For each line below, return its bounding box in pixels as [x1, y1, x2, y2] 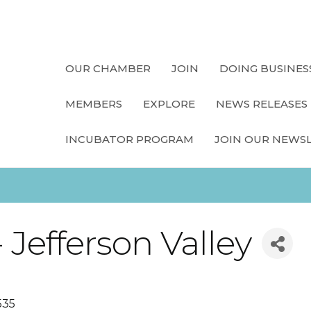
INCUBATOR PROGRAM [65, 133, 194, 146]
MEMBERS [65, 97, 122, 110]
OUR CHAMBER [65, 62, 151, 75]
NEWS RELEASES [216, 97, 308, 110]
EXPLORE [143, 97, 195, 110]
